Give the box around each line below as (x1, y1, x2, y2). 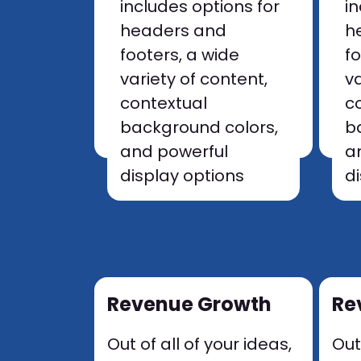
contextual (120, 92, 207, 114)
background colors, (120, 116, 278, 139)
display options (120, 164, 244, 187)
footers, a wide (120, 44, 239, 66)
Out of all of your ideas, (107, 333, 292, 355)
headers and (120, 19, 226, 42)
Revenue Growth (107, 291, 272, 317)
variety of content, (120, 68, 268, 90)
